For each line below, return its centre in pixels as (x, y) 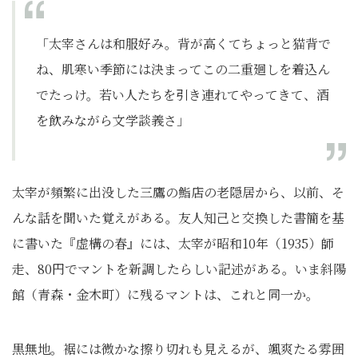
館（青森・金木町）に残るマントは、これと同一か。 (165, 295)
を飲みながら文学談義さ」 (113, 121)
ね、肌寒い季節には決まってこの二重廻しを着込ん (183, 70)
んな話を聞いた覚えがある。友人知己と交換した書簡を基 (178, 218)
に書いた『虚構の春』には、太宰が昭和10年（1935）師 (173, 244)
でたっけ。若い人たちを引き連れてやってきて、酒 (183, 95)
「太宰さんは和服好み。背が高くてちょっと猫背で (183, 44)
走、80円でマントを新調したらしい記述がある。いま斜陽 (179, 269)
